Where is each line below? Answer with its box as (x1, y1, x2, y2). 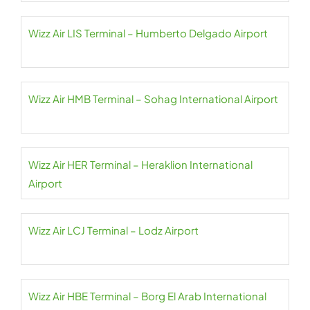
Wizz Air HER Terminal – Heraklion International (28, 158, 253, 172)
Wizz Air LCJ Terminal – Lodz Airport (28, 224, 199, 237)
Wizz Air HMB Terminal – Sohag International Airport (28, 92, 278, 106)
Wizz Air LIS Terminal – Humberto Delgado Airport (28, 26, 268, 40)
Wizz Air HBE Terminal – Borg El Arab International (28, 289, 266, 303)
